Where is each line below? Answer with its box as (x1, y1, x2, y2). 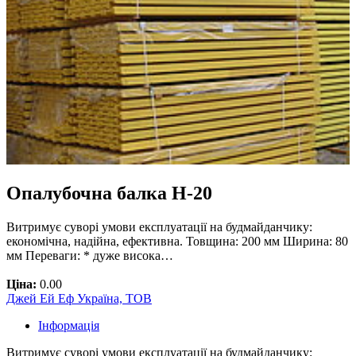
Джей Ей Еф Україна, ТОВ (6, 292, 152, 306)
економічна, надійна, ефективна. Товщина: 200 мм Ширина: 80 (6, 234, 348, 249)
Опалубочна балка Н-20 (6, 183, 212, 204)
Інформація (38, 319, 99, 333)
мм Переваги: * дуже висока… (6, 249, 173, 263)
